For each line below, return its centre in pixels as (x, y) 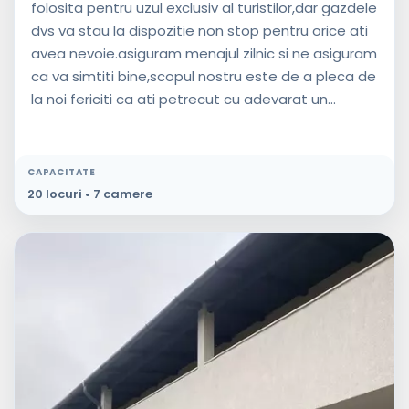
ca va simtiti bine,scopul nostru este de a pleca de (204, 77)
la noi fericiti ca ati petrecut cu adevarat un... (184, 100)
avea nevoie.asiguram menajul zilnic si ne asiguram (204, 54)
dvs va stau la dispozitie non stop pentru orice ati (199, 31)
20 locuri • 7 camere (90, 194)
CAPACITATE (62, 173)
